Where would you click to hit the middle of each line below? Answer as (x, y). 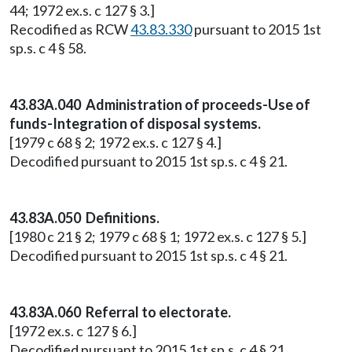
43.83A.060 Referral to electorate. (120, 312)
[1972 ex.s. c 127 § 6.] (73, 331)
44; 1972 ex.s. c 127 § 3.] (82, 10)
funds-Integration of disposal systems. (135, 123)
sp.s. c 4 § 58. (48, 48)
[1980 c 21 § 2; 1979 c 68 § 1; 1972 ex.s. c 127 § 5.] (158, 236)
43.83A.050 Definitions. (84, 218)
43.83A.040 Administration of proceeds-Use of (160, 104)
